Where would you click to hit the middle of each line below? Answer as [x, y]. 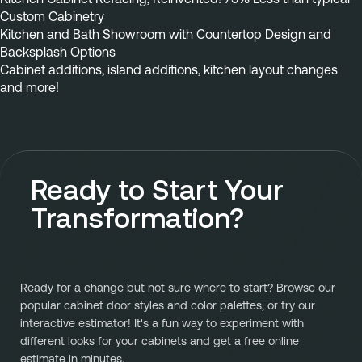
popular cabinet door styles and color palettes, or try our [168, 306]
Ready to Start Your [157, 189]
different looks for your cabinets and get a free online [160, 342]
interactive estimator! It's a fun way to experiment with [162, 324]
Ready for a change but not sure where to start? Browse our [178, 288]
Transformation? [137, 217]
